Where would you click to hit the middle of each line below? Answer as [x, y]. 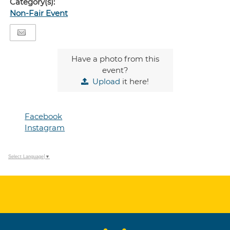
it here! [135, 81]
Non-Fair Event [39, 13]
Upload [106, 81]
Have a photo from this [115, 59]
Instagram [45, 128]
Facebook [44, 116]
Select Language [26, 157]
